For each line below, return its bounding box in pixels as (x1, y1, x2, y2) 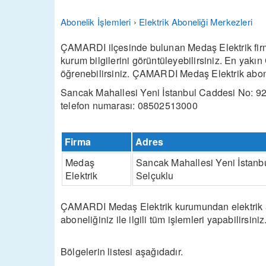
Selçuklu (136, 169, 174, 182)
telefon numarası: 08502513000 (61, 99, 198, 112)
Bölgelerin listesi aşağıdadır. (61, 245, 183, 258)
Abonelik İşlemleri (61, 15, 131, 28)
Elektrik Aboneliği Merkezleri (139, 15, 253, 28)
